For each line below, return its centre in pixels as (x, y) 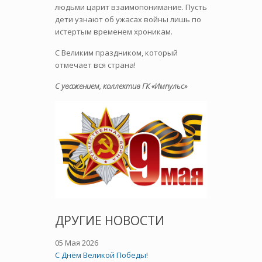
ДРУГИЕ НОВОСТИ (110, 220)
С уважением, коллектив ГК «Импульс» (121, 86)
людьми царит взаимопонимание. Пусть (131, 7)
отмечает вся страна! (95, 65)
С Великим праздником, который (116, 53)
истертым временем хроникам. (114, 32)
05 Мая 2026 (77, 242)
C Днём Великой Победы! (101, 255)
